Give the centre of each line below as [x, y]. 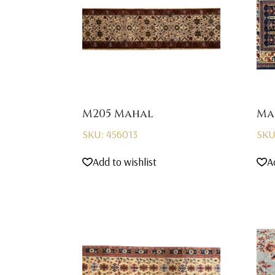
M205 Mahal [118, 114]
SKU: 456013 [110, 134]
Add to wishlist [125, 161]
